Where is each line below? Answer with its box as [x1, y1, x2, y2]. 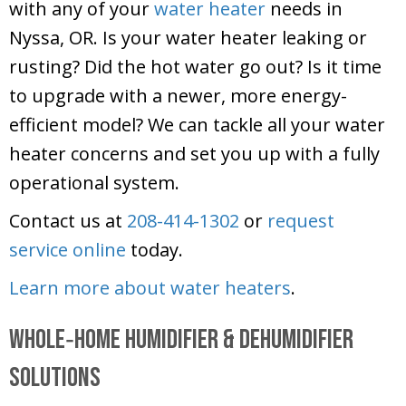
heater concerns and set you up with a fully [9, 141, 380, 167]
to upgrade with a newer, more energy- [9, 83, 347, 109]
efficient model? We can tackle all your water [9, 112, 385, 138]
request [267, 208, 334, 234]
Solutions [9, 362, 101, 395]
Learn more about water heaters [9, 275, 291, 301]
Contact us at [9, 208, 127, 234]
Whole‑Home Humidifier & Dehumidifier [9, 324, 353, 357]
